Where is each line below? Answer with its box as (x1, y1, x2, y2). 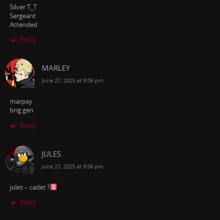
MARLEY (42, 63, 70, 73)
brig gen (10, 106, 33, 115)
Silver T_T (10, 2, 37, 11)
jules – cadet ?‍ (10, 183, 50, 192)
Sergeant (10, 11, 36, 20)
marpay (10, 97, 32, 106)
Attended (10, 20, 37, 29)
